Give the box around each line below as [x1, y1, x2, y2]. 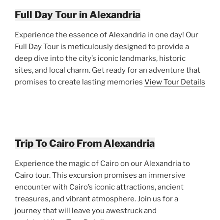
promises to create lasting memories [15, 77, 144, 86]
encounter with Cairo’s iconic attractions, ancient [15, 182, 184, 192]
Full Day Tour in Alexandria [15, 8, 140, 21]
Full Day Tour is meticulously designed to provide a [15, 42, 189, 51]
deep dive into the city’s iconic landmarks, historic [15, 54, 186, 63]
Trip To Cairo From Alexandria [15, 137, 155, 149]
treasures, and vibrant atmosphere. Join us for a [15, 194, 178, 203]
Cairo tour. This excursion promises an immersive [15, 170, 186, 180]
